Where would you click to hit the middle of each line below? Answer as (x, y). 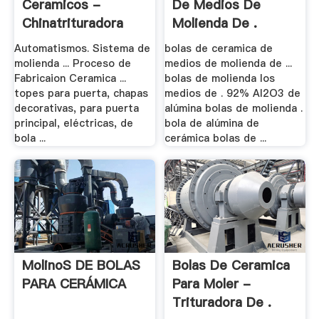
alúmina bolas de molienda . (234, 108)
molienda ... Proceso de (72, 63)
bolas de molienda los (220, 78)
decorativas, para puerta (76, 108)
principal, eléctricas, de (73, 123)
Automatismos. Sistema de (82, 48)
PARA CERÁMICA (74, 284)
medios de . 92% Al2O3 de (233, 93)
